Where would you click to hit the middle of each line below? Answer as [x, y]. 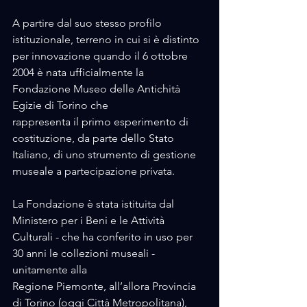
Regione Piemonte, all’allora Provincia [106, 286]
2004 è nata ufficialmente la [79, 73]
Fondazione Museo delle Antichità [98, 89]
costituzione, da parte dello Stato [95, 138]
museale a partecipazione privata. [95, 171]
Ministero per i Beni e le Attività [90, 221]
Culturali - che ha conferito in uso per [104, 237]
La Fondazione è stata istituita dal [95, 204]
